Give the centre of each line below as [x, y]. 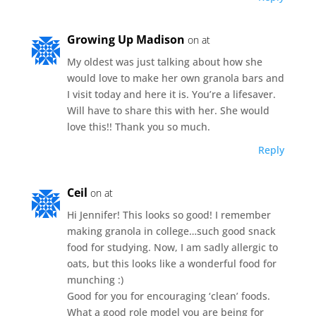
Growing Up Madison [126, 39]
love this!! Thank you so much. [138, 126]
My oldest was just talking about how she [164, 61]
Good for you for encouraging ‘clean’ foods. [168, 296]
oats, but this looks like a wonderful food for [171, 263]
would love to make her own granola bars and [175, 78]
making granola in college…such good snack [171, 231]
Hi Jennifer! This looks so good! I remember [169, 214]
